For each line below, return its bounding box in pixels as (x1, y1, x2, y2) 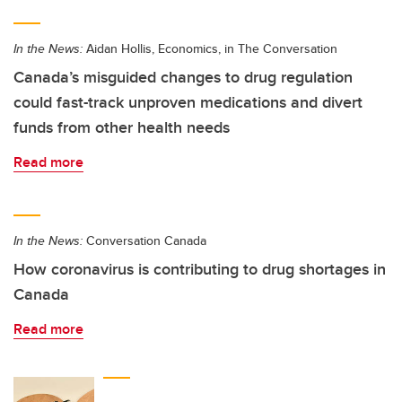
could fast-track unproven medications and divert (13, 91, 363, 115)
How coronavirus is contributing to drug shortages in (13, 258, 386, 282)
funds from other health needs (13, 116, 230, 140)
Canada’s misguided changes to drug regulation (13, 66, 353, 90)
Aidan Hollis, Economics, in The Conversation (83, 39, 337, 58)
